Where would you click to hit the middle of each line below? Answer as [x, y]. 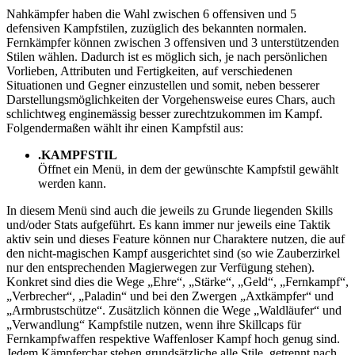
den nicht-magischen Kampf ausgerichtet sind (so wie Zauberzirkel [173, 253]
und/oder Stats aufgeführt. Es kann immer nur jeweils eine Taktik [168, 224]
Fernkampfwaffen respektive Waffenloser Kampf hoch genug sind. [173, 338]
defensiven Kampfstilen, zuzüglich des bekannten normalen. [157, 28]
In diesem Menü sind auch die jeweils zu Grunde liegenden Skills [170, 210]
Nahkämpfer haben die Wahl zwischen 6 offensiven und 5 [151, 13]
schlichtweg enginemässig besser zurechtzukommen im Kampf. [164, 113]
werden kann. [72, 183]
